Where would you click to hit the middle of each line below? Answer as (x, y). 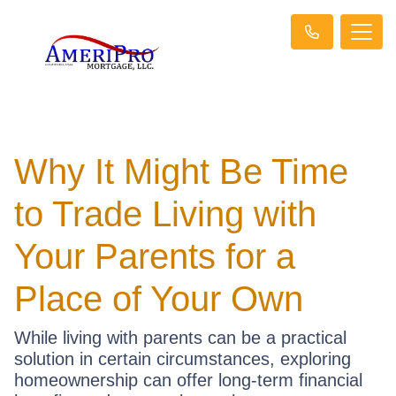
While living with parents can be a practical (180, 337)
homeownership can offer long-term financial (188, 380)
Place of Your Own (159, 298)
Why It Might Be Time (181, 171)
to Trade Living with (165, 213)
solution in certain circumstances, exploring (183, 358)
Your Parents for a (155, 256)
